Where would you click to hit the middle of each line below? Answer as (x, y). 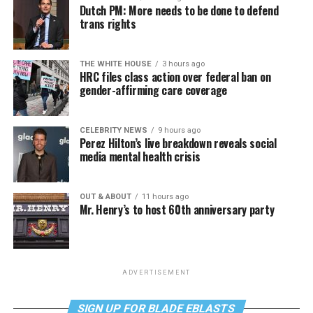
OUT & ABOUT (105, 197)
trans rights (108, 24)
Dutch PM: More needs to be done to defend (179, 10)
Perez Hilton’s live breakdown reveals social (178, 143)
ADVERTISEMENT (156, 272)
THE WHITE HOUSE (115, 64)
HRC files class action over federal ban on (175, 77)
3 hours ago (183, 64)
